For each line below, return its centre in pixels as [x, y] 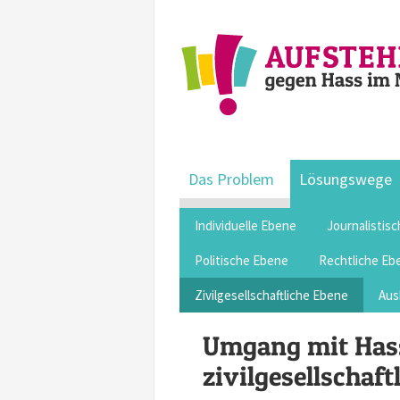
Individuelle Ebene [246, 225]
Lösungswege [346, 179]
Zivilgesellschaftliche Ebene [271, 295]
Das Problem [231, 179]
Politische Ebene [242, 260]
